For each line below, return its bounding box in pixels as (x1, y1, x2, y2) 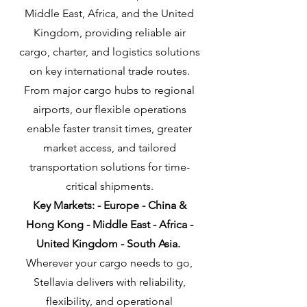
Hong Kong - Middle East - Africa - (25, 218, 193, 231)
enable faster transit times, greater (27, 122, 192, 135)
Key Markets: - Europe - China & (32, 199, 186, 212)
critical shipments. (65, 180, 153, 193)
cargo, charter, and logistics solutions (19, 45, 200, 58)
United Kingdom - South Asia (36, 237, 177, 250)
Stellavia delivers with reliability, (33, 275, 186, 288)
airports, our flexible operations (32, 103, 186, 116)
